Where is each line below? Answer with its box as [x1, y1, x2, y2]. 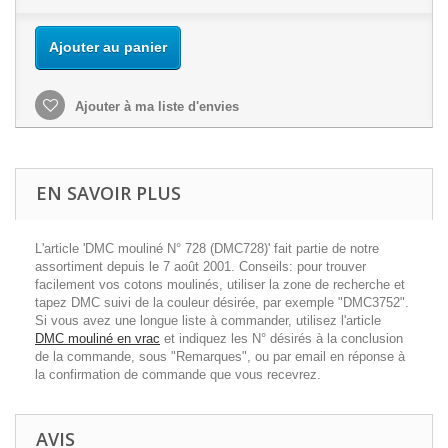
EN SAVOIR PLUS [36, 181, 181, 206]
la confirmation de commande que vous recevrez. [35, 367, 321, 383]
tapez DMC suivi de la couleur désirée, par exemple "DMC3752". [35, 295, 409, 311]
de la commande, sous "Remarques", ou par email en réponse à [35, 349, 405, 365]
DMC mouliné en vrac [35, 331, 160, 347]
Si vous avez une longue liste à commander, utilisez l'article [35, 313, 381, 329]
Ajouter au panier [49, 39, 167, 56]
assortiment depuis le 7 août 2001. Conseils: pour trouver [35, 259, 366, 275]
